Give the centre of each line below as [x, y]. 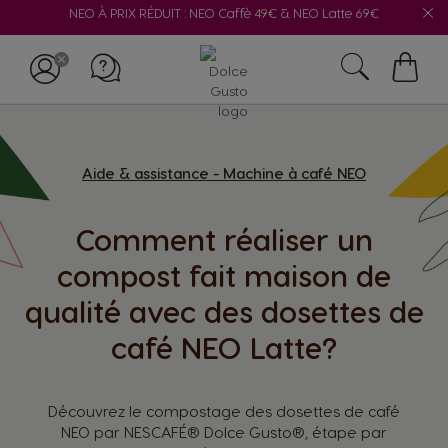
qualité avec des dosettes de [224, 311]
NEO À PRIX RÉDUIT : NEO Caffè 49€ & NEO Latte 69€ [224, 12]
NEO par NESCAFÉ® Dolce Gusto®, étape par [223, 432]
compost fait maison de [224, 275]
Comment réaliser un [224, 239]
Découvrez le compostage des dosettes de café [223, 411]
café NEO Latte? [224, 347]
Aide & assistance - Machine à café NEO [224, 173]
